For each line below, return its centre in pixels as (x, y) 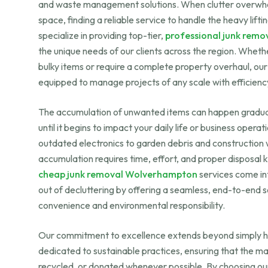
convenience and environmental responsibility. (132, 205)
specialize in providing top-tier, (102, 35)
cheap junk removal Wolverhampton (118, 174)
